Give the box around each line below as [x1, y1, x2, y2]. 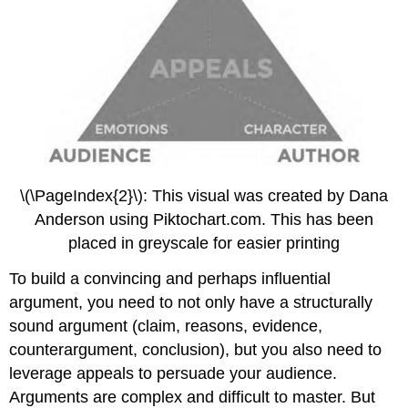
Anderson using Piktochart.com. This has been [35, 210, 373, 229]
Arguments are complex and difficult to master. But [9, 387, 376, 406]
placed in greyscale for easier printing [68, 234, 340, 253]
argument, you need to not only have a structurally [9, 292, 373, 311]
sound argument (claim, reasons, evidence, [9, 316, 323, 335]
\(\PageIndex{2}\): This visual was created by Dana [20, 187, 388, 206]
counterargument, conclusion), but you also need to [9, 340, 382, 359]
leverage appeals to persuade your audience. [9, 363, 338, 382]
